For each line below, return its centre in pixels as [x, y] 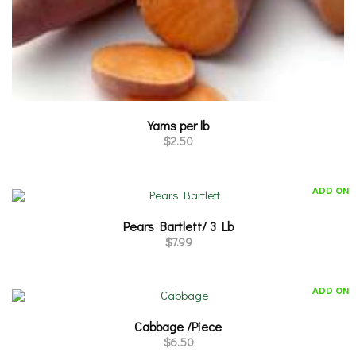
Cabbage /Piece [178, 327]
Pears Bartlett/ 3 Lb [178, 226]
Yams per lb [178, 126]
